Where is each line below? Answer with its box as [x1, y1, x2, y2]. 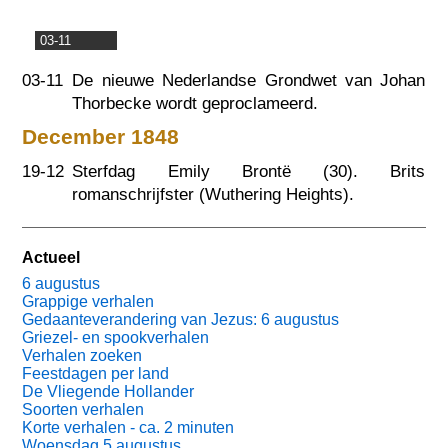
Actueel [22, 249, 81, 267]
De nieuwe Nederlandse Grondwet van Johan [72, 70, 426, 90]
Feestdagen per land [22, 365, 170, 383]
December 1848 [22, 125, 180, 149]
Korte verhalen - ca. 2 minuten [22, 419, 235, 437]
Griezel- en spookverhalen [22, 329, 210, 347]
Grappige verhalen [22, 293, 155, 311]
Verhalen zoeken [22, 347, 143, 365]
